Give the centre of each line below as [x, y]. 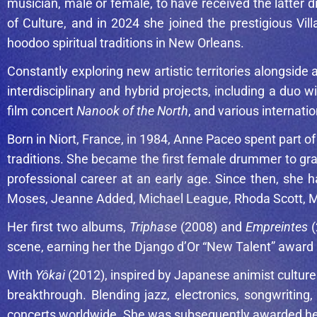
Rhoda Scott [269, 199]
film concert [42, 111]
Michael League [184, 199]
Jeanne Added [92, 199]
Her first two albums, [68, 227]
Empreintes [277, 227]
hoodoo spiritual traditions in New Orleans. [126, 43]
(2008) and [211, 227]
